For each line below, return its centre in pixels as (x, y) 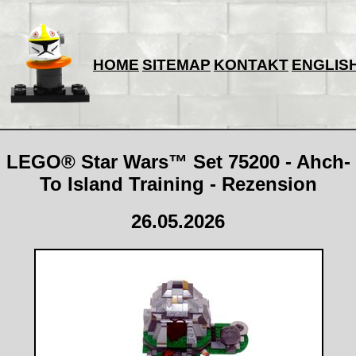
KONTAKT (251, 65)
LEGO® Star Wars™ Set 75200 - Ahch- (178, 161)
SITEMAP (176, 65)
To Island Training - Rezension (178, 184)
